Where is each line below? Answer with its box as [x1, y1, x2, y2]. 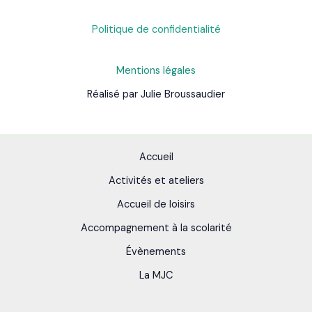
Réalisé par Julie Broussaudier [87, 88, 225, 102]
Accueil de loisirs [117, 198, 195, 212]
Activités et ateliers [108, 174, 204, 188]
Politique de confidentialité [91, 23, 221, 37]
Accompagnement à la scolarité [80, 221, 232, 235]
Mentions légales [116, 64, 196, 78]
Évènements [126, 245, 186, 259]
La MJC [139, 269, 173, 283]
